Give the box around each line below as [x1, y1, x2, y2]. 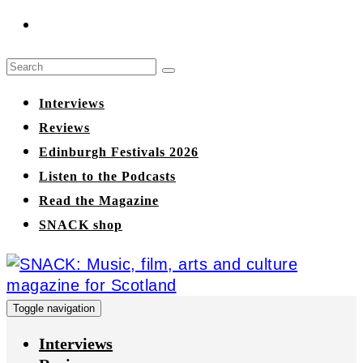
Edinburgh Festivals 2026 [39, 145, 199, 159]
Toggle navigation [13, 302, 95, 314]
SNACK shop [39, 218, 122, 232]
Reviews [39, 121, 90, 135]
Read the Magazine [39, 194, 159, 207]
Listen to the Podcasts [39, 169, 176, 183]
